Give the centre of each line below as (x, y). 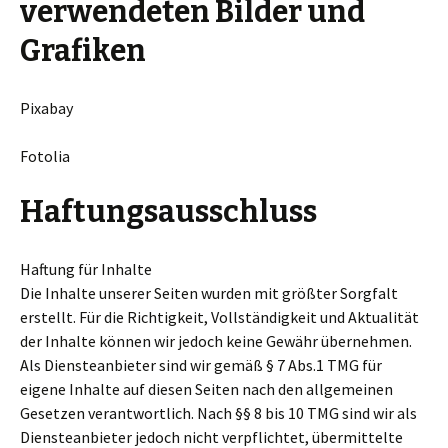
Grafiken (83, 51)
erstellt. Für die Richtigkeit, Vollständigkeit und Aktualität (219, 317)
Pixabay (46, 108)
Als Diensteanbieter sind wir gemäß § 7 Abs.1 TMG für (201, 365)
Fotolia (45, 156)
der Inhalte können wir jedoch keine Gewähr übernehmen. (216, 341)
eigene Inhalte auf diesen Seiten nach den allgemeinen (206, 389)
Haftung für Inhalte (86, 269)
